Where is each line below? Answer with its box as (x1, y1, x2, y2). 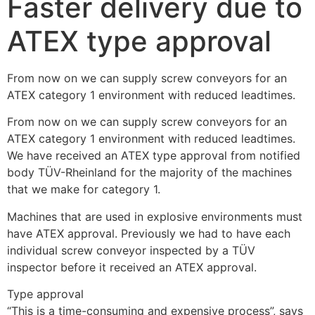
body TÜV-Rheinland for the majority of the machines (7, 165, 292, 180)
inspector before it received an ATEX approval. (7, 259, 257, 274)
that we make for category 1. (7, 182, 160, 197)
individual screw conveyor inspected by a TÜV (7, 243, 255, 257)
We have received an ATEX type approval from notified (7, 148, 300, 163)
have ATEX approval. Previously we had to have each (7, 226, 290, 240)
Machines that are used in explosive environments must (7, 209, 302, 224)
